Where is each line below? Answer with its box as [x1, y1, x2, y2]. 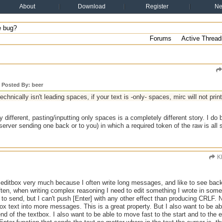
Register [146, 3, 168, 10]
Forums [150, 35, 171, 42]
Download [78, 3, 106, 10]
